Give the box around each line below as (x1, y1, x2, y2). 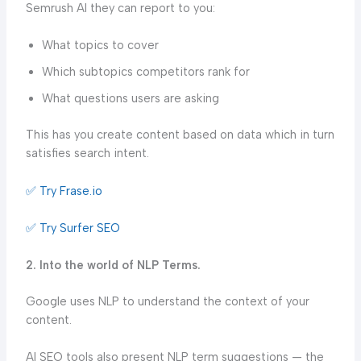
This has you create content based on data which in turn (25, 127, 334, 143)
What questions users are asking (41, 91, 219, 106)
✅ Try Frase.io (25, 183, 102, 198)
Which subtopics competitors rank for (41, 64, 250, 80)
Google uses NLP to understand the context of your (25, 294, 309, 309)
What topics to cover (41, 38, 159, 53)
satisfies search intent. (25, 146, 149, 161)
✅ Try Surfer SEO (25, 220, 120, 235)
